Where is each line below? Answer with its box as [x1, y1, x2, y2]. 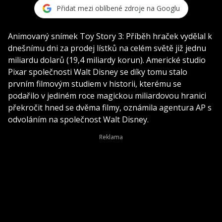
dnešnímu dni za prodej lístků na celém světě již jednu [8, 42, 206, 54]
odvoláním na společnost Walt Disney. [8, 113, 149, 125]
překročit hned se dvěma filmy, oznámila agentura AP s [8, 102, 212, 113]
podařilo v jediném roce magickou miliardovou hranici [8, 90, 206, 101]
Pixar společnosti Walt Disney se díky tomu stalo [8, 66, 187, 77]
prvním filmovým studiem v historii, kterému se [8, 78, 181, 89]
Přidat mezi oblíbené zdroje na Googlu [56, 3, 180, 13]
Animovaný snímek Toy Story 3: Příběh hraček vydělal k [8, 30, 212, 42]
